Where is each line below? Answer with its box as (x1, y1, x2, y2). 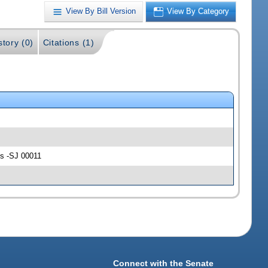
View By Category (167, 7, 230, 16)
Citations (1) (42, 38, 95, 48)
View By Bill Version (66, 7, 136, 16)
